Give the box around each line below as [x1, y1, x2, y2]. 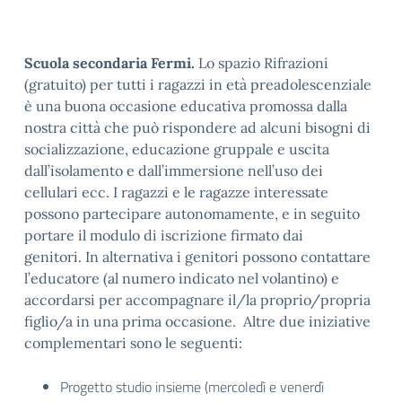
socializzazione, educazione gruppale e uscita [24, 140, 329, 158]
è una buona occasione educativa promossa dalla [24, 97, 347, 115]
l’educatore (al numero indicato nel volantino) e [24, 269, 339, 287]
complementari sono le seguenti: [24, 334, 242, 352]
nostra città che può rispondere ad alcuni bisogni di [24, 118, 371, 136]
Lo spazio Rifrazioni [198, 54, 328, 72]
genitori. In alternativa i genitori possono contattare [24, 248, 371, 266]
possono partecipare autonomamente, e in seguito [24, 205, 360, 223]
